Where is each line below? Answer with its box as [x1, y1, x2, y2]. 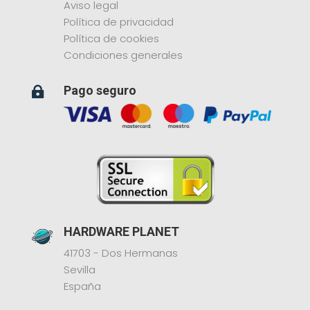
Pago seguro [63, 83, 136, 98]
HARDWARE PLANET [63, 224, 179, 239]
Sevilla [63, 262, 95, 277]
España [63, 279, 101, 294]
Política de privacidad [63, 15, 174, 30]
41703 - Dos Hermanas [63, 246, 178, 261]
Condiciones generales [63, 48, 183, 63]
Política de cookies [63, 31, 159, 46]
